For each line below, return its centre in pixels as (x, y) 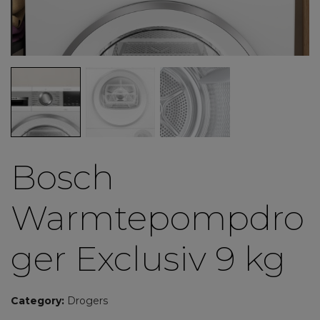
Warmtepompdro (157, 217)
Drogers (87, 300)
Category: (39, 300)
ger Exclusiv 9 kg (148, 258)
